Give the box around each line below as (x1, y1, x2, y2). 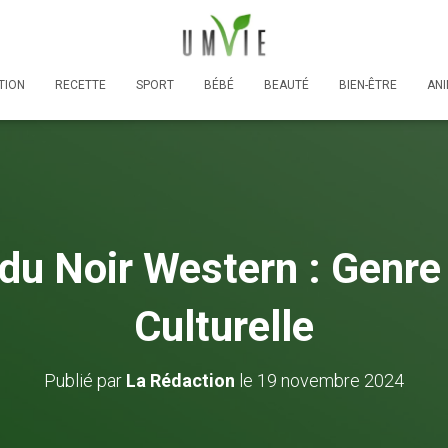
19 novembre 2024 (257, 369, 404, 391)
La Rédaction (126, 369, 235, 391)
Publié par (44, 369, 126, 391)
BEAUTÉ (264, 77, 309, 92)
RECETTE (55, 77, 106, 92)
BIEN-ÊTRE (339, 77, 397, 92)
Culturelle (134, 301, 314, 351)
